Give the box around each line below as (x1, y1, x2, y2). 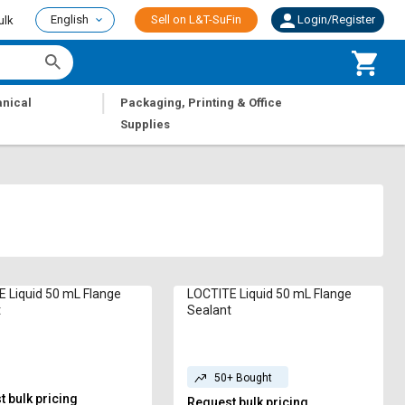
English (51, 13, 89, 26)
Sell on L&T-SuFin (151, 13, 241, 26)
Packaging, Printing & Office (120, 96, 283, 109)
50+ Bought (214, 372, 273, 384)
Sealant (187, 303, 232, 317)
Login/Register (297, 13, 375, 26)
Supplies (120, 118, 171, 131)
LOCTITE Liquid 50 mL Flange (187, 287, 353, 301)
